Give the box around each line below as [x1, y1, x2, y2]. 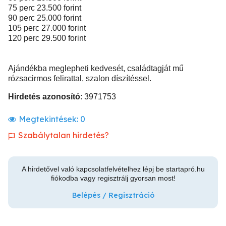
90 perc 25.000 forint [8, 14, 81, 22]
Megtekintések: [19, 114, 80, 124]
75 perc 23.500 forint [8, 4, 81, 12]
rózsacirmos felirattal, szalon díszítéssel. [8, 74, 151, 83]
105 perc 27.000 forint [8, 24, 86, 32]
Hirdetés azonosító [8, 92, 80, 101]
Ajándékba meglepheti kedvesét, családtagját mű [8, 64, 184, 73]
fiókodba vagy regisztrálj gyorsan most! [50, 174, 176, 182]
